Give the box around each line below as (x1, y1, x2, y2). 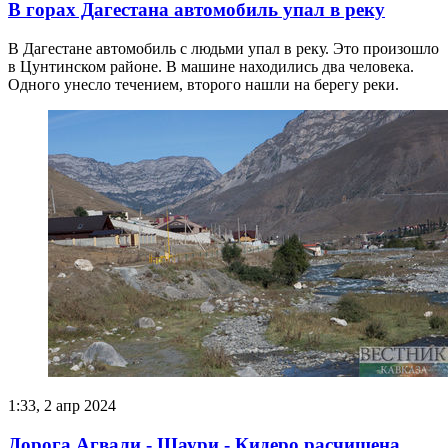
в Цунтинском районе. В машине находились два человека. (8, 57, 414, 75)
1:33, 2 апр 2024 (8, 396, 116, 414)
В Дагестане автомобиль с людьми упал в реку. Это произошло (8, 39, 439, 57)
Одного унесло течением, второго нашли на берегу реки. (8, 75, 399, 93)
